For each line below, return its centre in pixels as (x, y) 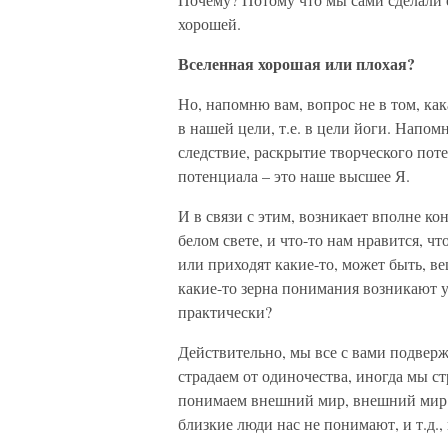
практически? (225, 311)
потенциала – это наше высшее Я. (294, 175)
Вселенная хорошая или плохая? (296, 63)
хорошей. (209, 23)
